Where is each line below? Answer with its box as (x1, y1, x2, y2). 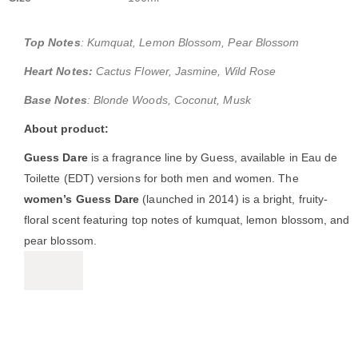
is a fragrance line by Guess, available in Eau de (87, 150, 338, 164)
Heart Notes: (24, 64, 96, 78)
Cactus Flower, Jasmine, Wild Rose (95, 64, 276, 78)
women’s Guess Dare (24, 192, 140, 205)
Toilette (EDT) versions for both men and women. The (24, 171, 299, 185)
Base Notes (24, 93, 87, 106)
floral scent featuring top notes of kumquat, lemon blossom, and (24, 213, 350, 226)
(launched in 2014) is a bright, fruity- (139, 192, 328, 205)
